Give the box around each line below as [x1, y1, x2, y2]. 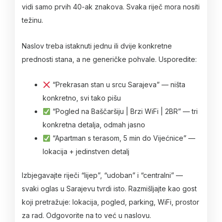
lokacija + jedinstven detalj [43, 147, 129, 156]
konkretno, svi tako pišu [43, 94, 121, 103]
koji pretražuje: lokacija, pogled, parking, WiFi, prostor [22, 198, 199, 207]
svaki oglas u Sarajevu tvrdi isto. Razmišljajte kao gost [22, 184, 197, 193]
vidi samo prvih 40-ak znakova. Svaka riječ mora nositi [22, 2, 200, 11]
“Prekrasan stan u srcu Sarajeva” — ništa [50, 80, 185, 89]
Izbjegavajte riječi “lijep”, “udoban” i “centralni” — [22, 171, 183, 180]
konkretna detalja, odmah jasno [43, 120, 145, 129]
